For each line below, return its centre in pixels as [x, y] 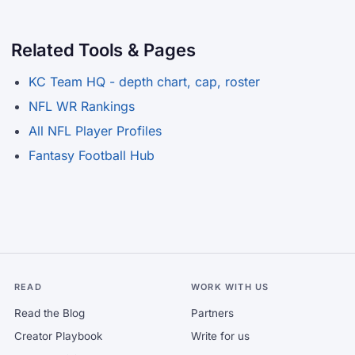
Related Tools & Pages [103, 50]
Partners [212, 313]
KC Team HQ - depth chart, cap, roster [144, 82]
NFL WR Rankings [82, 106]
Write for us [220, 336]
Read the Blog [50, 313]
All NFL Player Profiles [95, 131]
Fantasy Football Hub [92, 155]
